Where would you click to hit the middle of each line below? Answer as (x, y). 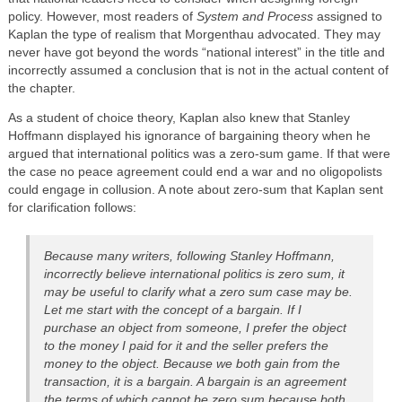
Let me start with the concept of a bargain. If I (173, 310)
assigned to (347, 16)
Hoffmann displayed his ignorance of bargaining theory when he (189, 136)
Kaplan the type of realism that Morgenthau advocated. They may (194, 34)
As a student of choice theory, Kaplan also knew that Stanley (179, 118)
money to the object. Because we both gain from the (192, 363)
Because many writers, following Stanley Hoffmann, (190, 256)
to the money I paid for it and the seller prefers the (187, 345)
